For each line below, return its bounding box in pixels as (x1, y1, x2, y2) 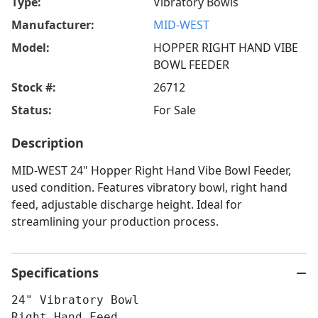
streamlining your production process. (11, 214, 219, 230)
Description (11, 134, 84, 152)
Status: (11, 102, 52, 119)
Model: (11, 40, 50, 56)
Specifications (11, 264, 99, 282)
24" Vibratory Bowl (11, 293, 139, 307)
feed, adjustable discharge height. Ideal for (11, 197, 242, 213)
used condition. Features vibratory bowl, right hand (11, 180, 287, 196)
